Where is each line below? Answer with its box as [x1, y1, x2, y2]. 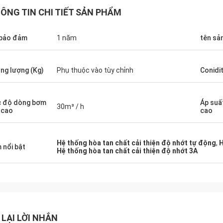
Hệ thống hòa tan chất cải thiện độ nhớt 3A [57, 147, 198, 155]
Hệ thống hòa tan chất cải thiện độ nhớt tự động [57, 139, 216, 147]
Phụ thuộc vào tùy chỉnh [57, 66, 133, 74]
